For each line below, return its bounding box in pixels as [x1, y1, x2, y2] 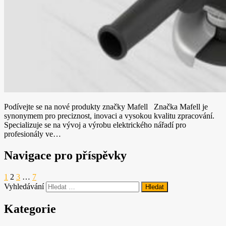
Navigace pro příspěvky [4, 148, 127, 162]
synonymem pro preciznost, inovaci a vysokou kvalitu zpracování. [4, 111, 216, 121]
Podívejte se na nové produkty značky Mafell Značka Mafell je [4, 102, 208, 111]
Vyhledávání [4, 182, 44, 191]
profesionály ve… [4, 130, 61, 139]
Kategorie [4, 202, 56, 215]
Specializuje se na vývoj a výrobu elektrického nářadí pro [4, 121, 186, 130]
